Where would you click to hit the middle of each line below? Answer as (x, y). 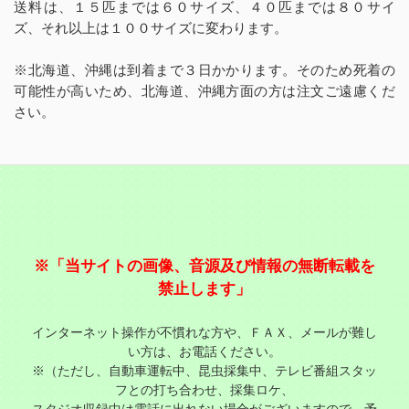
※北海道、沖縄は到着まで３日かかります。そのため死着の (204, 69)
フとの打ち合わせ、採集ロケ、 (204, 390)
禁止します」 (204, 288)
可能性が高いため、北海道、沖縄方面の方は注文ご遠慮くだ (204, 90)
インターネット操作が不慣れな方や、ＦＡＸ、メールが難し (204, 332)
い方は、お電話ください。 (204, 351)
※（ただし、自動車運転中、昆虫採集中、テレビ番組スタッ (204, 371)
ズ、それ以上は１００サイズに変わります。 (151, 27)
